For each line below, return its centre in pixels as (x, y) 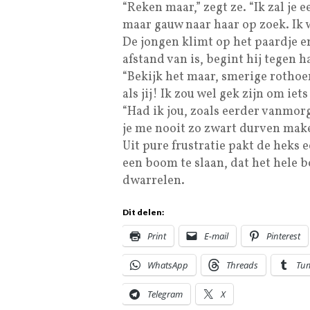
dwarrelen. (154, 181)
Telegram (165, 294)
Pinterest (283, 236)
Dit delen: (143, 212)
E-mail (216, 236)
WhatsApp (168, 265)
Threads (242, 265)
